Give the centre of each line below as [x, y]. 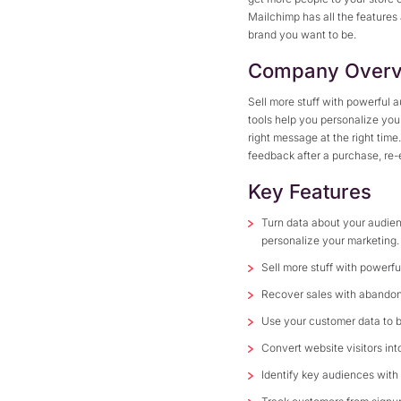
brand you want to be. [302, 34]
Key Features [310, 192]
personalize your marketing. [330, 240]
